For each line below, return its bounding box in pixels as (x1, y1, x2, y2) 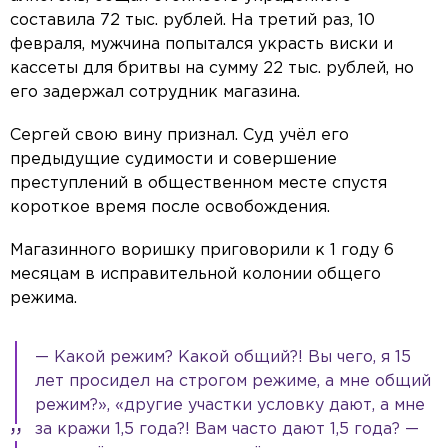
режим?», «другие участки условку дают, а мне (35, 398, 425, 414)
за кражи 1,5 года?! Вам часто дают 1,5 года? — (35, 422, 419, 438)
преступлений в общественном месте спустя (10, 176, 387, 192)
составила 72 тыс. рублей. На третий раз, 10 (10, 13, 375, 29)
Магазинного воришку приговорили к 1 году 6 (10, 243, 394, 259)
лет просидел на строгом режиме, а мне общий (35, 374, 431, 390)
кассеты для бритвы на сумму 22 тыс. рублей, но (10, 61, 414, 77)
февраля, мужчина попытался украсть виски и (10, 37, 393, 53)
